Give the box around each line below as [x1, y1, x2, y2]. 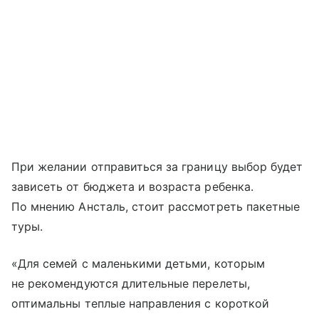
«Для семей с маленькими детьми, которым [11, 256, 265, 271]
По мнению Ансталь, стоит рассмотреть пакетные [11, 199, 300, 214]
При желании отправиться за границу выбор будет [11, 159, 303, 174]
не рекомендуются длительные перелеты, [11, 276, 250, 291]
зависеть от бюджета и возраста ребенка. [11, 179, 253, 194]
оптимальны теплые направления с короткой [11, 296, 269, 311]
